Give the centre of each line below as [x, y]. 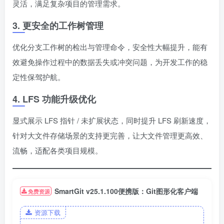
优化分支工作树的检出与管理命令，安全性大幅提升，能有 [110, 47]
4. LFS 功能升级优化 [54, 99]
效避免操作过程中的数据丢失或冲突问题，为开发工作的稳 [110, 62]
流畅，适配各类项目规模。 [57, 150]
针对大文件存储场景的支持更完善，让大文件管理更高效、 [110, 135]
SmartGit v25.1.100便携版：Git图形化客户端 [126, 191]
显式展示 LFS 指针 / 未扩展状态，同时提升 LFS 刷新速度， [112, 120]
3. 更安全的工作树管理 [58, 26]
